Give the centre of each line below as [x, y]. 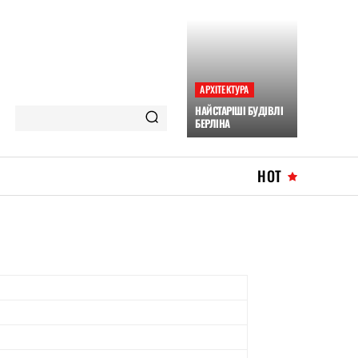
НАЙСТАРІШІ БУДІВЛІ [239, 110]
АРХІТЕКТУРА [225, 89]
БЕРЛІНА [213, 123]
